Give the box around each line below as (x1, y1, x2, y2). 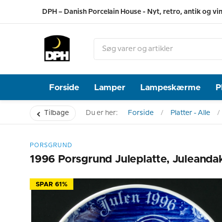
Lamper (94, 83, 126, 92)
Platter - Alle (170, 110, 210, 116)
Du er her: (86, 110, 118, 116)
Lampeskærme (140, 83, 201, 92)
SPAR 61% (36, 181, 67, 188)
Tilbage (44, 110, 69, 116)
